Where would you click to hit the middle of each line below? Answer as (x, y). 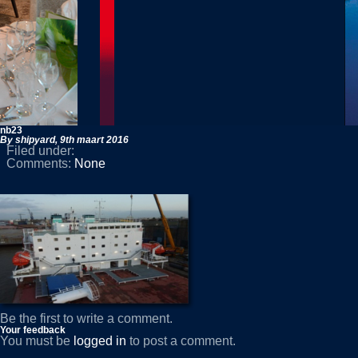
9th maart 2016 (94, 140)
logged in (100, 341)
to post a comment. (181, 341)
